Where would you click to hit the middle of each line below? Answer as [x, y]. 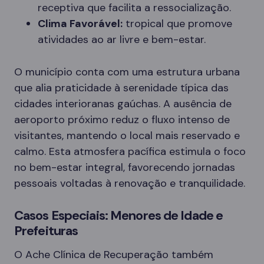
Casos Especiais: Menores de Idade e [119, 216]
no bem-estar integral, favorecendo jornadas [125, 168]
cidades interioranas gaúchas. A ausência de [123, 104]
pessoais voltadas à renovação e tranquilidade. [130, 184]
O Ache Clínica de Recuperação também [114, 255]
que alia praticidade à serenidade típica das [121, 88]
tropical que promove [177, 24]
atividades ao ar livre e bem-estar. [122, 40]
